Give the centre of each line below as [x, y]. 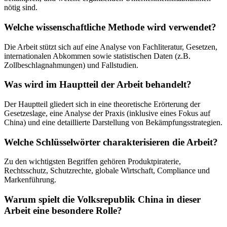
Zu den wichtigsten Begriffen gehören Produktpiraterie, [92, 162]
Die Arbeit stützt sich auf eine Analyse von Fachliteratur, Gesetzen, [111, 47]
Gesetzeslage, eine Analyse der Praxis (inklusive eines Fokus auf [107, 113]
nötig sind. [21, 8]
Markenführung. [30, 180]
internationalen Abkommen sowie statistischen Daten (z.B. [97, 56]
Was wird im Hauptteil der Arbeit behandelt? [98, 85]
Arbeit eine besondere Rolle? [63, 211]
